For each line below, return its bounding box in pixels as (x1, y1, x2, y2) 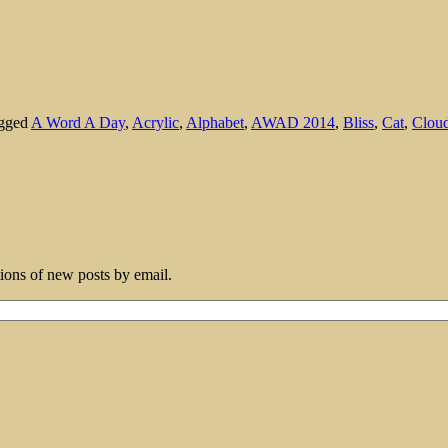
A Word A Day (31, 113, 125, 131)
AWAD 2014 (251, 113, 335, 131)
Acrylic (132, 113, 179, 131)
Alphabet (186, 113, 244, 131)
